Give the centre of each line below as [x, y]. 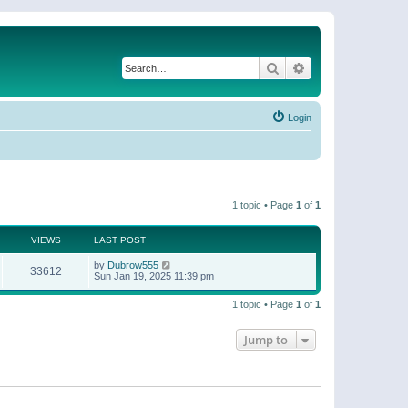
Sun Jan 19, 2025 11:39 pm [154, 276]
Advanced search [354, 67]
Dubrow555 [133, 265]
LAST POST [120, 240]
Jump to [266, 340]
